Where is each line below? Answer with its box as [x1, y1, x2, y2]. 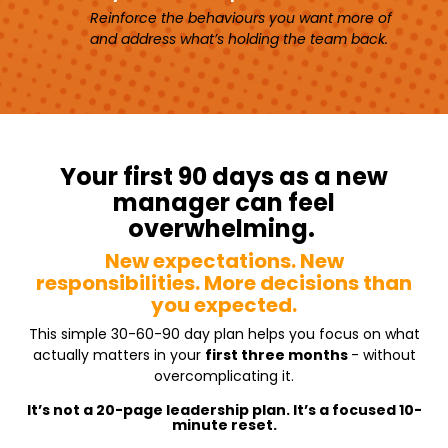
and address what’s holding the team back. [90, 28, 388, 49]
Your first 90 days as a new [60, 159, 388, 193]
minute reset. [171, 414, 277, 435]
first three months [204, 344, 351, 365]
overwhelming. [128, 211, 320, 245]
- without [350, 344, 416, 365]
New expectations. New [104, 246, 344, 275]
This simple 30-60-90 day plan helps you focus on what [28, 323, 420, 344]
